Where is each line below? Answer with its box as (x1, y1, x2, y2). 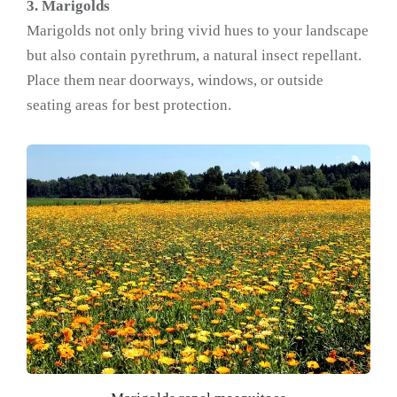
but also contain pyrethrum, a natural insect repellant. (27, 47, 362, 65)
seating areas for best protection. (27, 97, 231, 114)
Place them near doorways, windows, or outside (27, 72, 323, 90)
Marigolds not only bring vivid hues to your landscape (27, 22, 369, 40)
